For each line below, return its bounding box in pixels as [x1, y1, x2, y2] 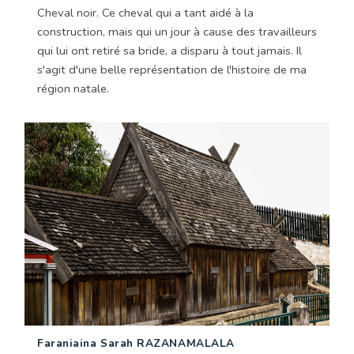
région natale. [37, 80, 109, 96]
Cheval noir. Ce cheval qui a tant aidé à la [37, 4, 254, 21]
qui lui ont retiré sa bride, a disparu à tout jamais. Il [37, 42, 302, 58]
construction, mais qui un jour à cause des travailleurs [37, 23, 317, 40]
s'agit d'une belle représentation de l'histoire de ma [37, 61, 307, 77]
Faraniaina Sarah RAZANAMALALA [37, 336, 235, 352]
